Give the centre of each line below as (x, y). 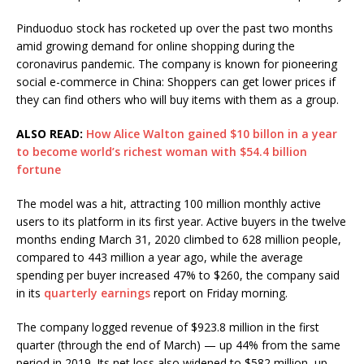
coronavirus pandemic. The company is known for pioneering (177, 64)
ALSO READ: (51, 134)
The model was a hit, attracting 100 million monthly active (169, 204)
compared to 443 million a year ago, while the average (160, 258)
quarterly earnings (97, 293)
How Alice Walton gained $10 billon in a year (212, 134)
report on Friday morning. (219, 293)
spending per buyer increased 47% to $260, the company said (178, 275)
